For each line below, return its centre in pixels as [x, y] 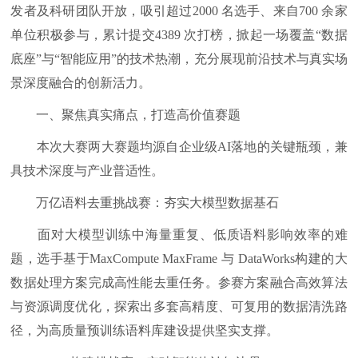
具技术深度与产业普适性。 [88, 171]
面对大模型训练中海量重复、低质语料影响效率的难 [179, 235]
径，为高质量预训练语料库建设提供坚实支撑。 [145, 330]
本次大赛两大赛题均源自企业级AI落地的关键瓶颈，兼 [179, 147]
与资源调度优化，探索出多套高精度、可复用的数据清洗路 [179, 306]
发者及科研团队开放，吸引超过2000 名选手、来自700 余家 [179, 11]
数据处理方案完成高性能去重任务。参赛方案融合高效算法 [179, 282]
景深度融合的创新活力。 [81, 83]
